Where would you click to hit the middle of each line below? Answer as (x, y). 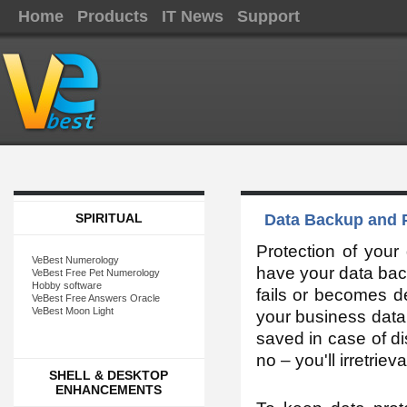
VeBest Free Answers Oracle (95, 298)
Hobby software (66, 285)
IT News (193, 16)
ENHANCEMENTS (109, 390)
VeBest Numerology (75, 260)
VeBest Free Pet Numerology (95, 273)
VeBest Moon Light (72, 311)
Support (268, 16)
